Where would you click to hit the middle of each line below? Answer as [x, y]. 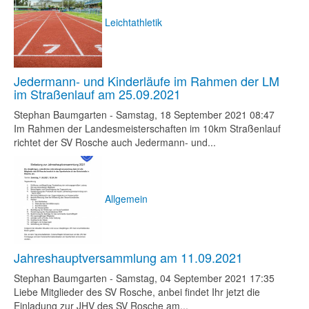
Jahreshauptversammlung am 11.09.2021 [128, 257]
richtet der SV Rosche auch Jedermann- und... [115, 142]
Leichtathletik [133, 22]
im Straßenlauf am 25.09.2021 [97, 94]
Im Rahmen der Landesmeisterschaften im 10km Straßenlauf [147, 128]
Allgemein [126, 198]
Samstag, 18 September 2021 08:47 [195, 114]
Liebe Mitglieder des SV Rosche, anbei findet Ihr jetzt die [137, 292]
